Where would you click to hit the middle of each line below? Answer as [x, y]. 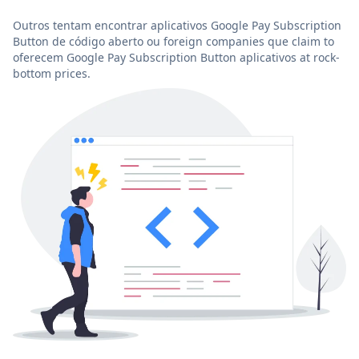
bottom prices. [52, 73]
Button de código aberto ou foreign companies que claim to [173, 41]
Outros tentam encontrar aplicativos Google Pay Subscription [177, 25]
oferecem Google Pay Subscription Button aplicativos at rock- [176, 57]
